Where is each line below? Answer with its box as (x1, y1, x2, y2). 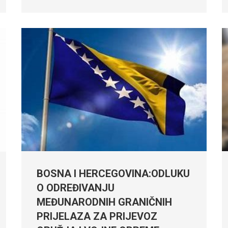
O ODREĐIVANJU (37, 181, 115, 194)
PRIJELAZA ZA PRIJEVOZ (37, 210, 158, 222)
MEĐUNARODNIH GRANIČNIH (37, 195, 173, 208)
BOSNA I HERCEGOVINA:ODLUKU (37, 167, 190, 180)
